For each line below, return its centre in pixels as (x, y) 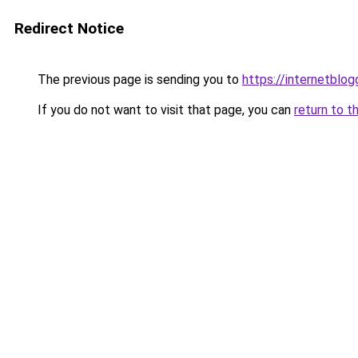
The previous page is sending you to (138, 80)
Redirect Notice (69, 28)
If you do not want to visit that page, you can (164, 110)
